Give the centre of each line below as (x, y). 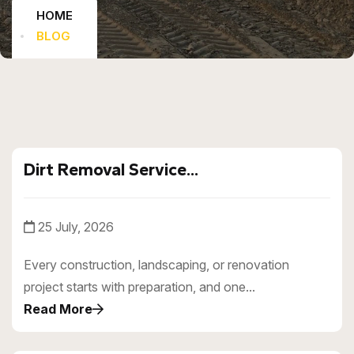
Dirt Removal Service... (111, 169)
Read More (58, 309)
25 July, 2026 (76, 227)
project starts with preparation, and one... (139, 287)
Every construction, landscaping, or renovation (156, 265)
